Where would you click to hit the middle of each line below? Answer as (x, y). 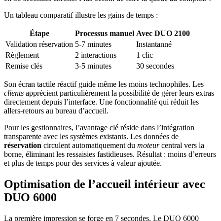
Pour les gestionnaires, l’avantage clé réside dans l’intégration (99, 127)
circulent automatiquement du (89, 145)
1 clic (145, 55)
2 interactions (96, 55)
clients (14, 93)
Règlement (22, 55)
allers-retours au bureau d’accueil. (56, 110)
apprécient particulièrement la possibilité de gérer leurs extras (119, 93)
